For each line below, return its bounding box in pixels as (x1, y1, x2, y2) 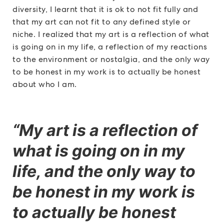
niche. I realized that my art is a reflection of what (12, 28, 209, 39)
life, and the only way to (12, 161, 195, 181)
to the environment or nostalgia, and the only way (12, 53, 210, 64)
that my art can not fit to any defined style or (12, 16, 191, 27)
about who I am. (12, 78, 79, 89)
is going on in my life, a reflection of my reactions (12, 41, 207, 52)
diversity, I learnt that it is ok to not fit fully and (12, 3, 198, 14)
